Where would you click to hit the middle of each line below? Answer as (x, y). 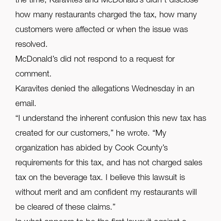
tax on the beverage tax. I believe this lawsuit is (100, 179)
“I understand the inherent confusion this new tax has (111, 119)
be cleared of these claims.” (66, 208)
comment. (34, 75)
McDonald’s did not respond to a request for (95, 60)
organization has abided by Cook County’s (92, 149)
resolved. (32, 45)
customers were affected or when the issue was (102, 31)
